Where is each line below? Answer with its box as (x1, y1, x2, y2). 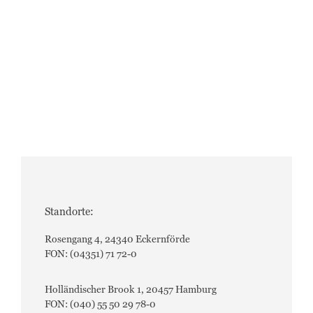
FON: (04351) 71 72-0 (45, 249, 137, 260)
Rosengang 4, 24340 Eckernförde (45, 235, 190, 245)
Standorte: (45, 207, 94, 218)
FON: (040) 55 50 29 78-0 (45, 300, 156, 310)
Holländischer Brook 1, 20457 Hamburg (45, 285, 217, 296)
